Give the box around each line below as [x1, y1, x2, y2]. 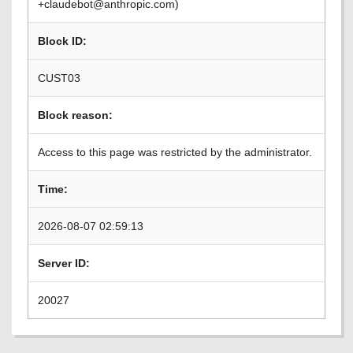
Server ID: [38, 257, 90, 269]
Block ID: [38, 35, 87, 47]
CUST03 [38, 72, 80, 84]
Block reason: [38, 109, 113, 121]
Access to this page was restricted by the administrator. [38, 146, 312, 158]
